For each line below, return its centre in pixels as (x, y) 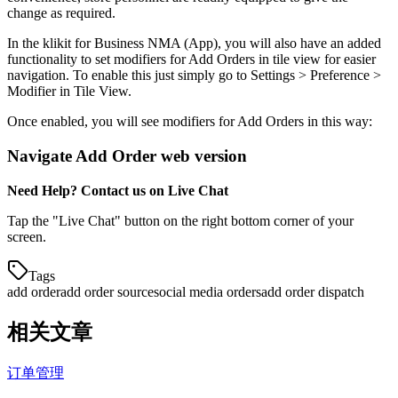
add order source (107, 291)
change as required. (61, 13)
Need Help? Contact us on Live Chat (118, 190)
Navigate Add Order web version (127, 155)
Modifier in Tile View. (69, 92)
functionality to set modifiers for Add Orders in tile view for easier (191, 60)
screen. (27, 236)
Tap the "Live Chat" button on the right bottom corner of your (180, 220)
